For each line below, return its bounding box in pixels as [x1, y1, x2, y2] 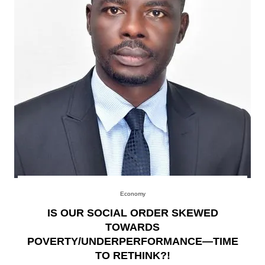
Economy [119, 190, 146, 197]
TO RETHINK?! [95, 249, 170, 261]
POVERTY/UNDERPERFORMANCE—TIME [27, 235, 238, 247]
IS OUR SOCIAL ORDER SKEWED [47, 206, 218, 219]
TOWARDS [105, 221, 160, 233]
